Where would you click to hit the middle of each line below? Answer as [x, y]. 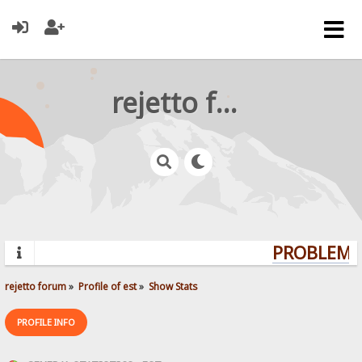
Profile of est [108, 286]
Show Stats [173, 286]
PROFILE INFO [46, 322]
